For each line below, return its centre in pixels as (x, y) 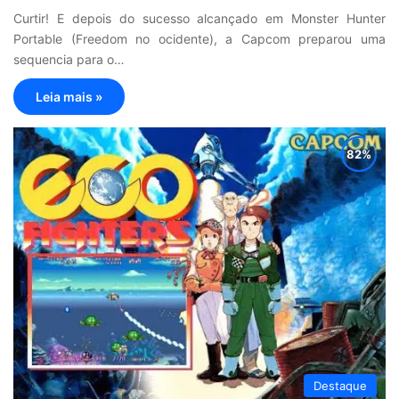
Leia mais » (69, 96)
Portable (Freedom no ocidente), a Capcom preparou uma (199, 38)
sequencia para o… (69, 59)
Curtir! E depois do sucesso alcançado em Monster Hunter (199, 18)
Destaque (340, 386)
